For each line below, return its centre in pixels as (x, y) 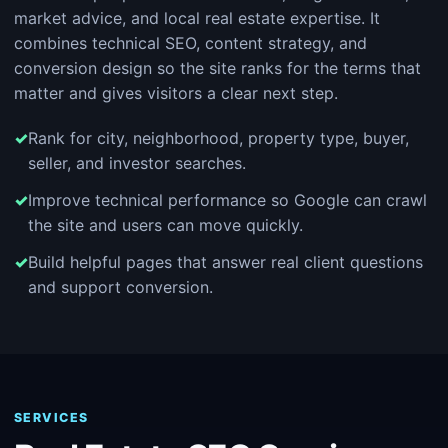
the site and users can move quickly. (165, 225)
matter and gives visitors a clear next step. (176, 93)
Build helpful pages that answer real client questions (225, 262)
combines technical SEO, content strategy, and (190, 43)
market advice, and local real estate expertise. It (197, 18)
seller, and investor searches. (137, 163)
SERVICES (51, 417)
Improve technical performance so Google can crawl (227, 200)
